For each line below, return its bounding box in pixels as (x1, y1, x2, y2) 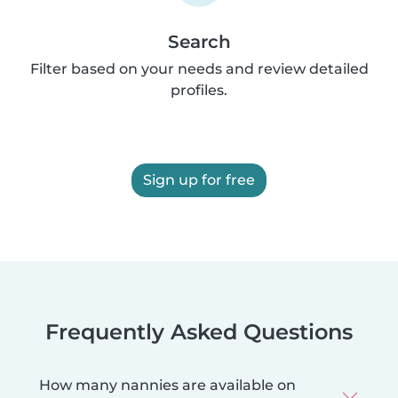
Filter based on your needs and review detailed (29, 60, 369, 77)
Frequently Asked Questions (45, 318, 353, 345)
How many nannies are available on (39, 376, 296, 394)
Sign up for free (143, 171, 255, 188)
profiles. (171, 81, 227, 99)
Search (167, 30, 231, 52)
